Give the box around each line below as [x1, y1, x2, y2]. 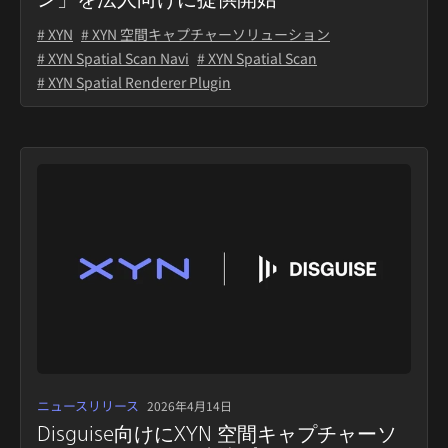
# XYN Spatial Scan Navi [37, 48, 189, 69]
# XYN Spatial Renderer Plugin [37, 72, 231, 93]
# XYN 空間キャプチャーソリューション [81, 24, 330, 45]
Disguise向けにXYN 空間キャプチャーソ [37, 419, 397, 446]
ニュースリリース [37, 395, 139, 415]
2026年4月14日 [147, 396, 232, 414]
